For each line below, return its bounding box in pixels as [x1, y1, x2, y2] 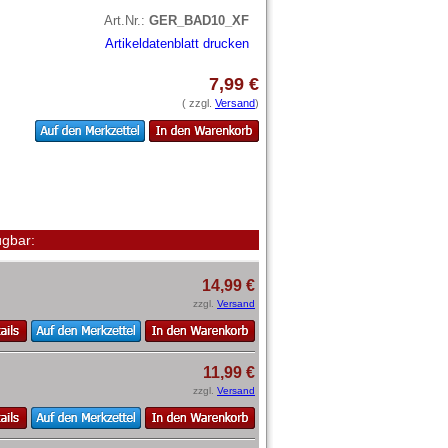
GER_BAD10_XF [149, 12, 249, 28]
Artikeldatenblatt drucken [105, 35, 249, 51]
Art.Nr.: [104, 12, 149, 28]
